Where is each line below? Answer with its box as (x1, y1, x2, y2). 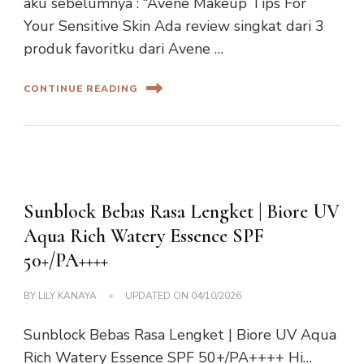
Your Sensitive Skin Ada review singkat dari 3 (24, 16, 324, 37)
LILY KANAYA (38, 289, 97, 303)
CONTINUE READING (24, 81, 138, 95)
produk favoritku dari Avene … (24, 39, 223, 59)
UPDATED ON (125, 289, 191, 303)
